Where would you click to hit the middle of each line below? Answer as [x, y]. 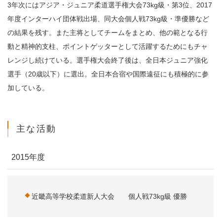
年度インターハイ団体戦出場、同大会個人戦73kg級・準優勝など [108, 19]
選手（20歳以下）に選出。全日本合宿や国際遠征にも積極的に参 [108, 74]
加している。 [28, 88]
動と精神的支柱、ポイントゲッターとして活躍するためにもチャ [108, 46]
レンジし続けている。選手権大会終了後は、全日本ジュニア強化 [108, 60]
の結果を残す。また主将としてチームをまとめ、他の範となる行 [108, 33]
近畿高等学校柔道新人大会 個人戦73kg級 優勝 [109, 197]
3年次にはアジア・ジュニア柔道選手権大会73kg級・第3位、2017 [110, 5]
